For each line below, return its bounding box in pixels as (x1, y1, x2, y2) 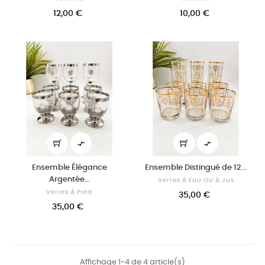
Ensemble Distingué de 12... (145, 164, 247, 172)
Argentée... (49, 176, 90, 183)
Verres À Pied (46, 189, 92, 195)
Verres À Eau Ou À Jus (157, 177, 234, 183)
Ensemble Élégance (31, 164, 107, 172)
